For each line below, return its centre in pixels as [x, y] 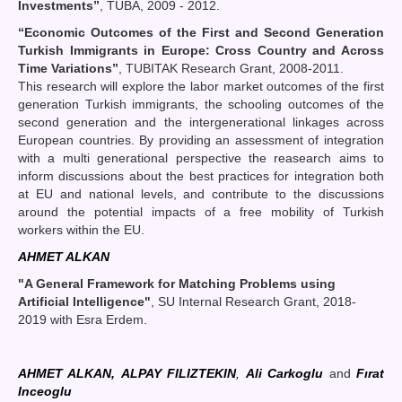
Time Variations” [68, 68]
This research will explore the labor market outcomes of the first [201, 86]
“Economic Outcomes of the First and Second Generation [201, 32]
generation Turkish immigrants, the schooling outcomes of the [201, 104]
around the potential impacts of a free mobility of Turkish [201, 211]
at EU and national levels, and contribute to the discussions [201, 193]
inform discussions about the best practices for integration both [201, 175]
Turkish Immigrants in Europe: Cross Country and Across [201, 50]
